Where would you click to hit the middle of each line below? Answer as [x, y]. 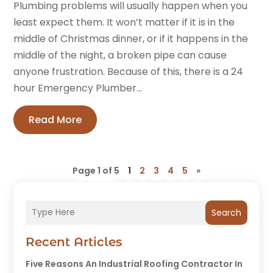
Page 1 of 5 [96, 170]
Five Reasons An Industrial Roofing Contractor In [134, 264]
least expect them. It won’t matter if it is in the [124, 22]
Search [226, 212]
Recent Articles [74, 242]
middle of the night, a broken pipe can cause [120, 55]
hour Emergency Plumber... [78, 88]
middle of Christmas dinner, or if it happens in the [131, 38]
